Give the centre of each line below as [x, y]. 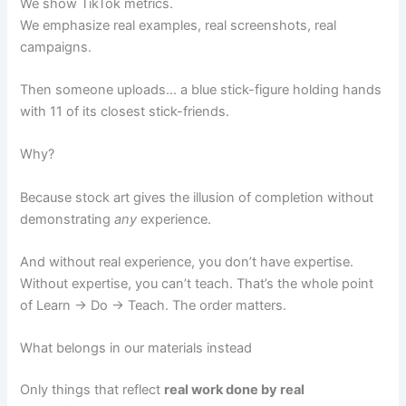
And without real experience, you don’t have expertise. [187, 261]
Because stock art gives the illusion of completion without [197, 197]
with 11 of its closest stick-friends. [125, 111]
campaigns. [56, 47]
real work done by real [235, 390]
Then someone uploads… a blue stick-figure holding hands [201, 89]
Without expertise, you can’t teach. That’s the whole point [197, 283]
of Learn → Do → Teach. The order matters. [154, 305]
